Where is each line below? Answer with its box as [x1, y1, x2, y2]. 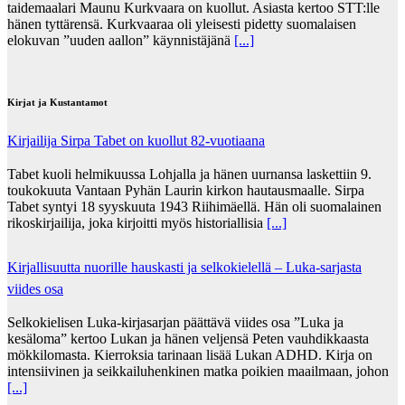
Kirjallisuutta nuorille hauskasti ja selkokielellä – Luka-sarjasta [7, 259, 362, 275]
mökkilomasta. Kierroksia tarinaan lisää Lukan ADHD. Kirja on [7, 346, 372, 363]
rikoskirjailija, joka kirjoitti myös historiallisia [7, 214, 267, 231]
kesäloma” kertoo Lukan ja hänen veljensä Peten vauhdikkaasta [7, 330, 369, 346]
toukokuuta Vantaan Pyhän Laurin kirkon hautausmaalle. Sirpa [7, 182, 364, 198]
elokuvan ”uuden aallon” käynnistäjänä [7, 32, 234, 48]
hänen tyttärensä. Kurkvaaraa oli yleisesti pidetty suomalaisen [7, 15, 356, 32]
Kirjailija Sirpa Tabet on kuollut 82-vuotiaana [7, 132, 265, 148]
